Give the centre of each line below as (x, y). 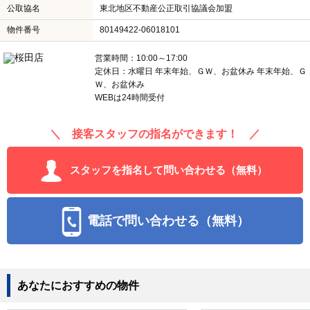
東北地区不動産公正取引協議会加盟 (166, 9)
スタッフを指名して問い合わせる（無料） (168, 170)
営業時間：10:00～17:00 (145, 58)
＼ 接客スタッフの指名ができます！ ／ (155, 134)
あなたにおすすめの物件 (78, 286)
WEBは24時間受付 (130, 98)
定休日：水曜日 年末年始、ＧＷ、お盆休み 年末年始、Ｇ (201, 72)
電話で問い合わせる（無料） (168, 220)
